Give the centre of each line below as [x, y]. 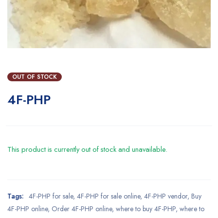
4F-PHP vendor [166, 196]
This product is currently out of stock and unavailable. [87, 149]
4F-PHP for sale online [109, 196]
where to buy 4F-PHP [146, 209]
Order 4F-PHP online [82, 209]
